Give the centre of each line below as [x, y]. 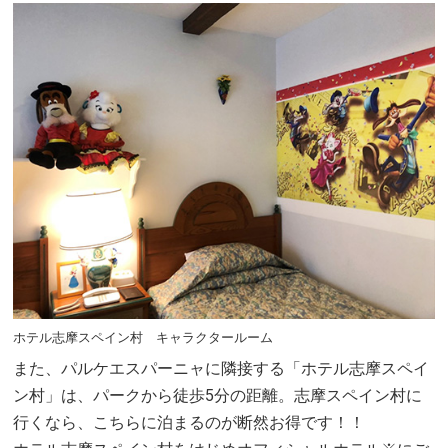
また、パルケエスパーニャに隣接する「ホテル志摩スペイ [221, 368]
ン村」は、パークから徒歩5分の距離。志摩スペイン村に [218, 395]
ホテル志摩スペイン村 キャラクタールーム [143, 337]
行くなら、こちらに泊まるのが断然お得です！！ [189, 422]
